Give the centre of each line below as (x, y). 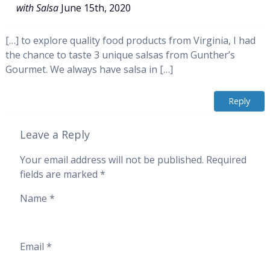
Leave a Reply (55, 135)
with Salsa (37, 8)
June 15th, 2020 (96, 8)
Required (225, 160)
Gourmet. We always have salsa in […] (89, 70)
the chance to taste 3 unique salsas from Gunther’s (120, 55)
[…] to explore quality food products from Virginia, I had (130, 41)
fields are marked (60, 174)
